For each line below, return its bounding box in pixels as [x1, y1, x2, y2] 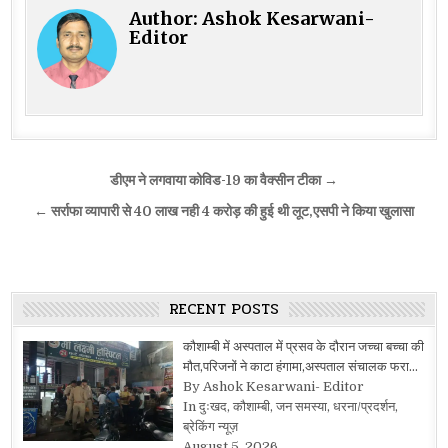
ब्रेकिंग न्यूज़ [182, 418, 238, 434]
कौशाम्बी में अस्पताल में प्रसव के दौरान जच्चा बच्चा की [182, 338, 424, 354]
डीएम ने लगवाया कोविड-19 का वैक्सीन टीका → [110, 172, 338, 188]
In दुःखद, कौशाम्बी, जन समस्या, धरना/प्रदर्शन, [182, 398, 398, 414]
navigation [10, 191, 150, 229]
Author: [129, 6, 203, 30]
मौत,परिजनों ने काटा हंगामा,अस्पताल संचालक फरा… [182, 358, 418, 374]
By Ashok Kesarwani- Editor [182, 378, 364, 394]
